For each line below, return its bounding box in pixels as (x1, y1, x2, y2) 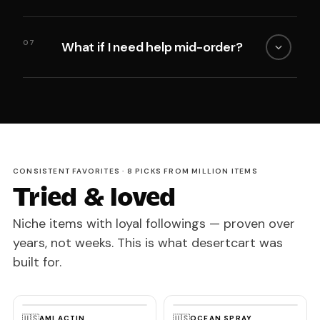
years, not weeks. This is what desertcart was (13, 234, 283, 252)
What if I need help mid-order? (61, 38, 243, 56)
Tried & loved (13, 180, 176, 214)
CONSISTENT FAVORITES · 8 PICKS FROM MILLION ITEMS (13, 166, 258, 176)
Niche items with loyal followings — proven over (13, 215, 295, 233)
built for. (13, 254, 61, 271)
